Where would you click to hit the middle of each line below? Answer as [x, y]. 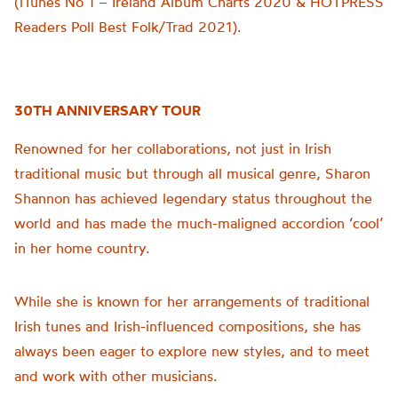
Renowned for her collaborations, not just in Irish [173, 148]
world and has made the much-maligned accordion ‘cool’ [199, 223]
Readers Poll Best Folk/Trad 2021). [127, 27]
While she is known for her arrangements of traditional [192, 301]
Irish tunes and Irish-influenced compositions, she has [187, 326]
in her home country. [82, 248]
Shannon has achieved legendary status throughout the [193, 198]
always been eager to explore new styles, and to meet [192, 351]
